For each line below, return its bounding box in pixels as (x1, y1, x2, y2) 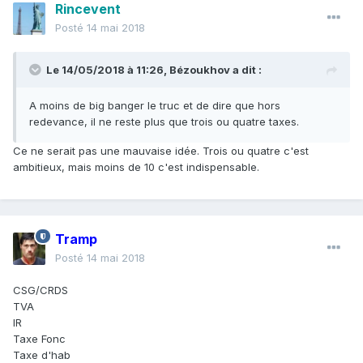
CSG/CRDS (13, 283, 71, 297)
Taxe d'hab (13, 348, 70, 361)
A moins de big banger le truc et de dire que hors (29, 98, 280, 112)
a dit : (230, 62, 262, 76)
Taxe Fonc (13, 331, 66, 345)
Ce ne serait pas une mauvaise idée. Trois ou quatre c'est (13, 143, 309, 157)
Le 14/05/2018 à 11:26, (46, 62, 169, 76)
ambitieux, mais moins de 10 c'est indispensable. (13, 160, 263, 173)
